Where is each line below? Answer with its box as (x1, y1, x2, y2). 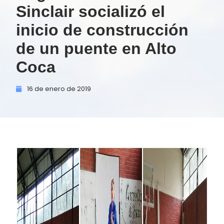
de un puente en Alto (16, 39, 176, 57)
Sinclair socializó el (16, 2, 165, 20)
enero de (45, 84, 75, 93)
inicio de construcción (16, 21, 188, 39)
